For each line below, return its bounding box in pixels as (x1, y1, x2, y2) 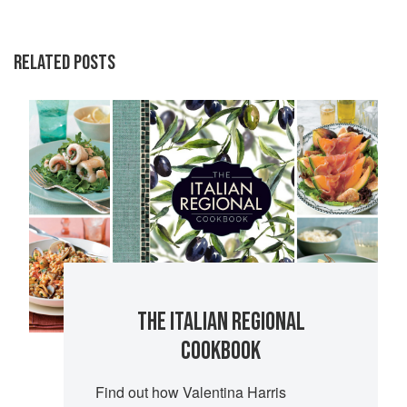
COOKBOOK (181, 336, 262, 367)
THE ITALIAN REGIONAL (136, 307, 305, 338)
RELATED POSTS (14, 49, 115, 75)
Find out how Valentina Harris (94, 382, 286, 403)
